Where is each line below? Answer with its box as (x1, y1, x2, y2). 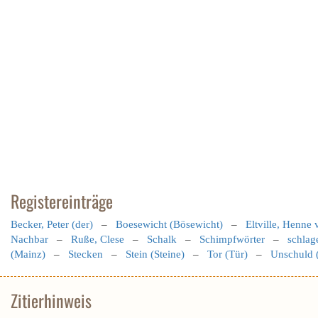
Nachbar (11, 234, 48, 245)
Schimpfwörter (199, 234, 265, 245)
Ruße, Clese (71, 234, 124, 245)
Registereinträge (11, 188, 113, 214)
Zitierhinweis (11, 287, 92, 313)
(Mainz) (11, 248, 45, 260)
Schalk (147, 234, 177, 245)
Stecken (68, 248, 103, 260)
